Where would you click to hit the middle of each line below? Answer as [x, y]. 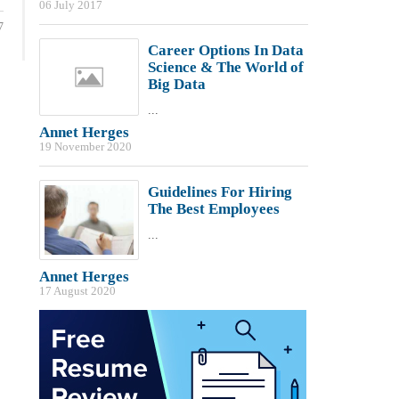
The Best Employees [213, 209]
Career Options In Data [225, 50]
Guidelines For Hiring [220, 192]
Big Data [176, 84]
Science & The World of [225, 67]
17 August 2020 [77, 292]
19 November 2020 [85, 147]
